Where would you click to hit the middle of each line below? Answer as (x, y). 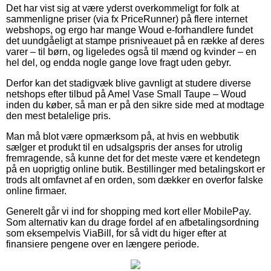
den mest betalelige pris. (58, 116)
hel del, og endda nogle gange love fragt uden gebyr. (119, 62)
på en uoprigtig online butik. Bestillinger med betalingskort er (135, 169)
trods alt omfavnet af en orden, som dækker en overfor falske (135, 180)
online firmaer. (36, 191)
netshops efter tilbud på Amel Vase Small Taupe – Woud (126, 94)
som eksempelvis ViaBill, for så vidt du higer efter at (116, 233)
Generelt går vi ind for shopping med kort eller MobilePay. (129, 211)
